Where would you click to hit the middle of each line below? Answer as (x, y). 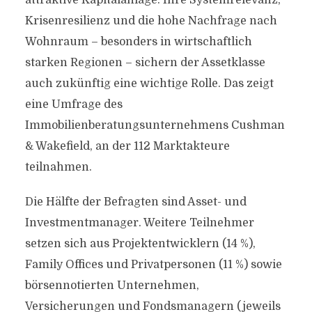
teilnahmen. (58, 167)
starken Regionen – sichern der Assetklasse (145, 63)
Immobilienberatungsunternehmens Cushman (155, 125)
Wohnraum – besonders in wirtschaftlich (138, 42)
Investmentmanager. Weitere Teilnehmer (139, 223)
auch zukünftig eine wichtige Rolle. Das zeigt (149, 84)
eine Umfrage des (73, 104)
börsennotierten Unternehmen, (112, 286)
